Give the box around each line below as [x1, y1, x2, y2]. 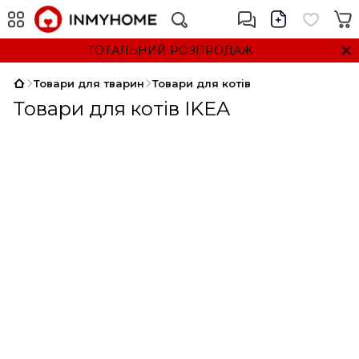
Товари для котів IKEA [13, 97, 230, 120]
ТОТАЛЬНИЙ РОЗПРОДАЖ [87, 43, 252, 58]
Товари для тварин [34, 77, 144, 90]
